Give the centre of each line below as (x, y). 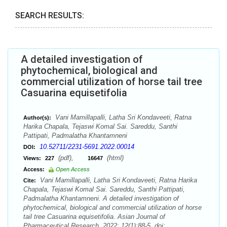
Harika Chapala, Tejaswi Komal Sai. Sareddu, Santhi (100, 126)
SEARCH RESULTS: (50, 15)
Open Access (73, 169)
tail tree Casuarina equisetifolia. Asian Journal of (94, 217)
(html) (114, 158)
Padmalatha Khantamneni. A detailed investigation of (101, 198)
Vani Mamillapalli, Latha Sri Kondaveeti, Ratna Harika (118, 180)
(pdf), (72, 158)
